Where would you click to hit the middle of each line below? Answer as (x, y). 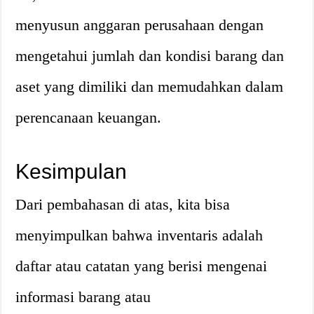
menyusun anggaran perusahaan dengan (140, 25)
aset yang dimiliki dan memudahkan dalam (150, 87)
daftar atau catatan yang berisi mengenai (142, 266)
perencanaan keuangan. (89, 117)
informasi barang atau (83, 297)
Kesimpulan (71, 171)
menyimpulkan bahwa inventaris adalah (139, 235)
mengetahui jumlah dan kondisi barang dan (150, 56)
